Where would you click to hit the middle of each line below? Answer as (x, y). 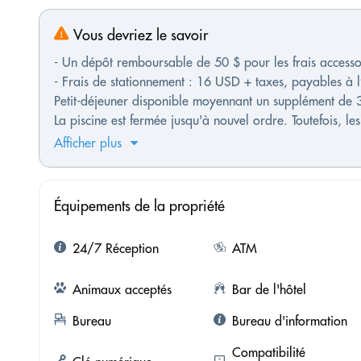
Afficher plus (88, 143)
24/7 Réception (116, 249)
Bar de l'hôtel (269, 290)
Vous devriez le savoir (139, 35)
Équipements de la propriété (139, 206)
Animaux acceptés (122, 290)
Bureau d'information (289, 321)
